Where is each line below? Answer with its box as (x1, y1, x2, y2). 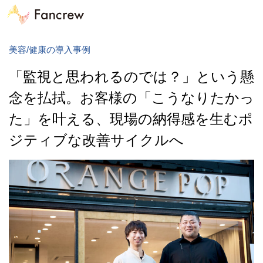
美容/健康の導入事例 (9, 44, 90, 55)
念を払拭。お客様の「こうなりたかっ (9, 89, 254, 106)
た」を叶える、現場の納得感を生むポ (9, 110, 253, 127)
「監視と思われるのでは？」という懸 (9, 68, 254, 85)
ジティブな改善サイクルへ (9, 131, 184, 148)
